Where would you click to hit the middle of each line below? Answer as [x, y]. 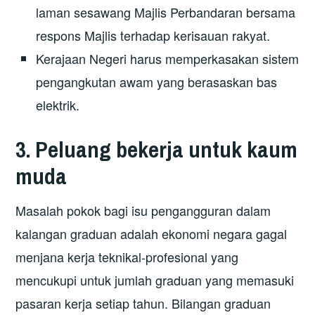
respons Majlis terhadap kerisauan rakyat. [153, 35]
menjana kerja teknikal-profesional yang [127, 257]
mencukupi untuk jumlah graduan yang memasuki [155, 280]
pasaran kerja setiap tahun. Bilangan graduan [143, 303]
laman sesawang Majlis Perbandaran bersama [166, 12]
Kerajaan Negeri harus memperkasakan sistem [168, 58]
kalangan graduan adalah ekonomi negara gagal [152, 234]
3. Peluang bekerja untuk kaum [157, 150]
